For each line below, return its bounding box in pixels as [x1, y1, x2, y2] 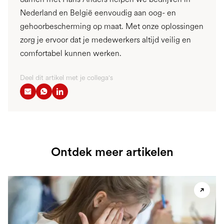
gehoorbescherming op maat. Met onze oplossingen [20, 21, 203, 31]
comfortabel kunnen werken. [20, 48, 121, 58]
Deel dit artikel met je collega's [20, 73, 113, 82]
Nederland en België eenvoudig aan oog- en [20, 8, 176, 18]
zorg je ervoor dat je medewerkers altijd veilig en [20, 35, 191, 45]
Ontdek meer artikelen [50, 144, 173, 159]
